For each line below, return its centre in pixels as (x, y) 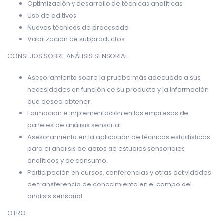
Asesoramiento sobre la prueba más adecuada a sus (114, 77)
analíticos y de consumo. (67, 160)
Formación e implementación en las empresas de (108, 113)
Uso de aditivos (52, 15)
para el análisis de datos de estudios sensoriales (106, 148)
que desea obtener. (59, 101)
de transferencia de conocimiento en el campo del (110, 184)
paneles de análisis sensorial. (75, 125)
